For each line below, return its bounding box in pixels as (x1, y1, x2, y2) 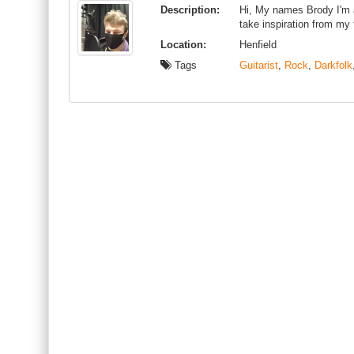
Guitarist (239, 59, 278, 71)
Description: (160, 4, 220, 16)
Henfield (239, 39, 277, 51)
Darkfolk (314, 59, 352, 71)
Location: (160, 39, 206, 51)
